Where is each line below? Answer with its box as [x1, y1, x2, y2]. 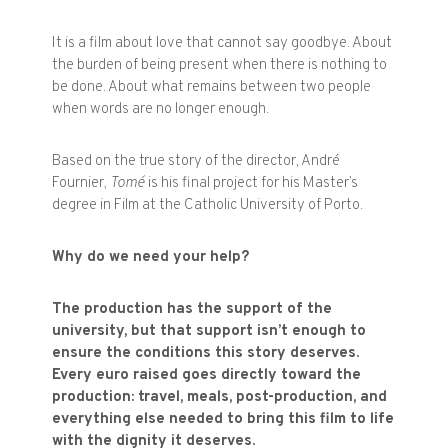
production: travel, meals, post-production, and [52, 388, 388, 408]
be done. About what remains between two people [52, 78, 372, 98]
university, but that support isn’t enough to [52, 322, 367, 342]
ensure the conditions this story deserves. [52, 344, 360, 364]
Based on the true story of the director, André [52, 152, 341, 172]
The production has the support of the [52, 300, 333, 320]
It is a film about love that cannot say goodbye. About [52, 34, 393, 54]
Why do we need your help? [52, 248, 250, 268]
